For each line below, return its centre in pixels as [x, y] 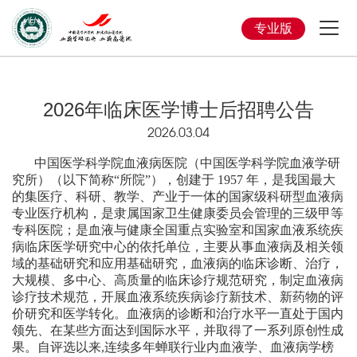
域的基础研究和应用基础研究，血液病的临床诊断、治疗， [178, 263]
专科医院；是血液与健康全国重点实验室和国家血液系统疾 [178, 230]
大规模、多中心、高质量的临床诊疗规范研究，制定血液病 [178, 280]
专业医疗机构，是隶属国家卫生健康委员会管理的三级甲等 [178, 213]
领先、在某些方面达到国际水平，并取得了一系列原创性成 [178, 330]
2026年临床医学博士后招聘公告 [178, 110]
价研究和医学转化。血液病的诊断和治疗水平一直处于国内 [178, 314]
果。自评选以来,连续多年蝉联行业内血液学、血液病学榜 [173, 347]
